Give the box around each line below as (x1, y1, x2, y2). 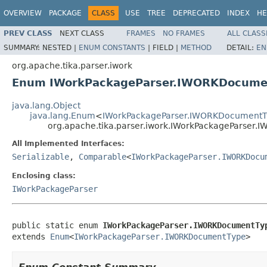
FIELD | (153, 43, 181, 52)
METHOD (181, 43, 212, 52)
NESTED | (42, 43, 79, 52)
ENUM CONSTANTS (79, 43, 145, 52)
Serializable (12, 151, 69, 162)
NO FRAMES (163, 29, 205, 38)
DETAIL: (226, 43, 256, 52)
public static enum (12, 220, 103, 230)
